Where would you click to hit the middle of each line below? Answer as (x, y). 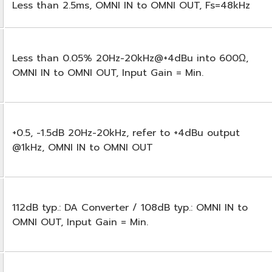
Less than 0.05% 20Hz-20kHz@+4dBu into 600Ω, (130, 58)
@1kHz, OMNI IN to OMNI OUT (83, 147)
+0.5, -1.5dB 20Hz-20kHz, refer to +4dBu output (126, 133)
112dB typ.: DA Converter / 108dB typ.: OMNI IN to (130, 207)
